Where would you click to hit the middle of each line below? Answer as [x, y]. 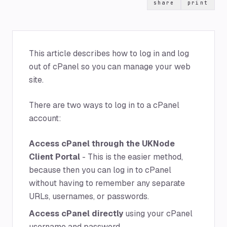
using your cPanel [158, 214]
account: [45, 118]
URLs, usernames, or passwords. [89, 196]
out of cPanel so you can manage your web [110, 67]
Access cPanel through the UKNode [102, 144]
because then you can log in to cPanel [100, 170]
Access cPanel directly [76, 214]
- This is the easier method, [131, 157]
